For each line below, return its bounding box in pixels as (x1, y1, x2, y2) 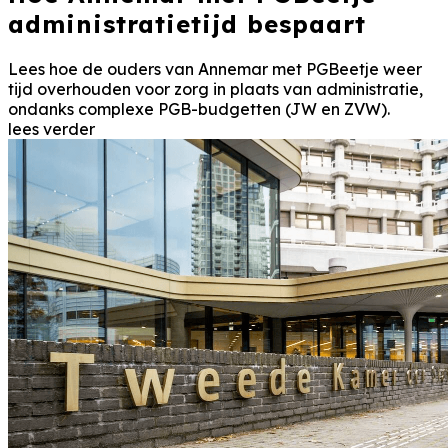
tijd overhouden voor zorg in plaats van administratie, (8, 79, 423, 100)
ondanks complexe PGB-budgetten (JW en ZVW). (8, 99, 390, 120)
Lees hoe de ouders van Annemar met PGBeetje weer (8, 59, 422, 80)
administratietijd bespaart (8, 9, 366, 40)
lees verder (8, 119, 95, 140)
